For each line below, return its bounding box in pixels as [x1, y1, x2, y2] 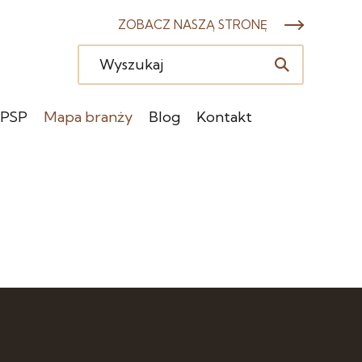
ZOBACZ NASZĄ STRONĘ [118, 17, 267, 32]
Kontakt [196, 107, 252, 126]
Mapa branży [44, 107, 133, 126]
